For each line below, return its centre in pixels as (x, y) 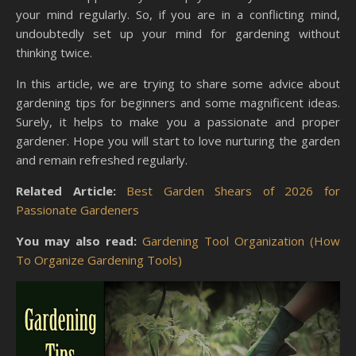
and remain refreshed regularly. (102, 160)
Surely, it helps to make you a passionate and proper (178, 122)
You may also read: (79, 241)
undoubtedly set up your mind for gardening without (178, 34)
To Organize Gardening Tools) (99, 260)
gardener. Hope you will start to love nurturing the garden (178, 141)
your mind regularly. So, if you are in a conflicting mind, (178, 15)
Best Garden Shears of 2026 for (233, 191)
